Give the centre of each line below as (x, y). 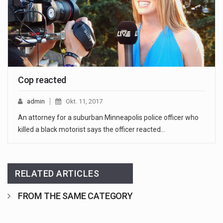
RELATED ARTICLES (57, 173)
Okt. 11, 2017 (84, 101)
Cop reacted (42, 80)
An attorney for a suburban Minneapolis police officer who (108, 117)
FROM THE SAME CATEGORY (75, 196)
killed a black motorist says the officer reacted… (92, 129)
